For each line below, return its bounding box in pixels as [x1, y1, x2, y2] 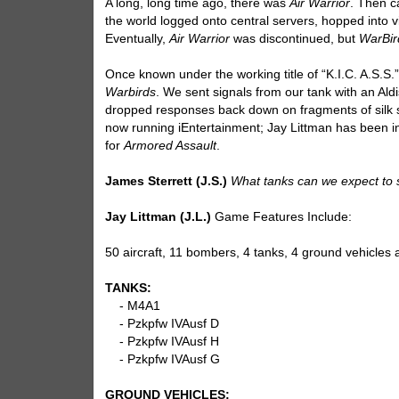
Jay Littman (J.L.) [105, 210, 212, 224]
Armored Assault [124, 139, 217, 153]
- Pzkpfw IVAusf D [105, 317, 220, 331]
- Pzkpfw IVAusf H [105, 335, 220, 349]
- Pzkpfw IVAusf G [105, 353, 221, 367]
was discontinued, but [230, 32, 360, 46]
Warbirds [105, 85, 157, 100]
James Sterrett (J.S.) [105, 175, 228, 189]
